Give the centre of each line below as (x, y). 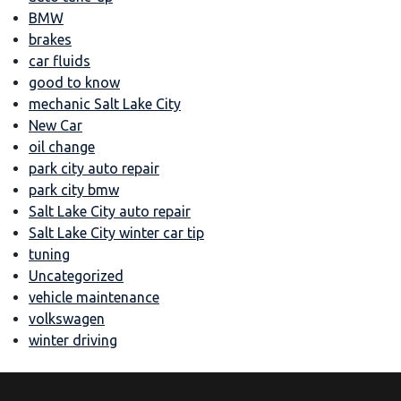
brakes (50, 39)
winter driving (73, 340)
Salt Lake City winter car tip (116, 232)
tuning (49, 254)
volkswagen (67, 318)
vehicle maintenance (94, 297)
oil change (62, 146)
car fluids (60, 60)
